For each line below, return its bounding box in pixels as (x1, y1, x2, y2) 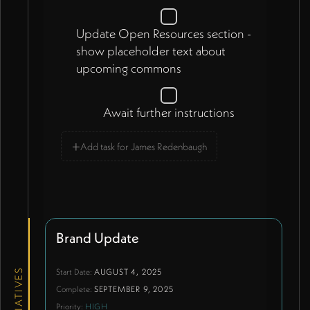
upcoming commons (75, 60, 181, 77)
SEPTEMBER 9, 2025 (93, 284, 174, 295)
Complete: (55, 284, 94, 295)
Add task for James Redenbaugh (80, 140, 207, 153)
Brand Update (55, 228, 139, 246)
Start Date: (55, 266, 94, 277)
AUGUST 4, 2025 (93, 266, 162, 277)
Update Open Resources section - (75, 26, 251, 42)
